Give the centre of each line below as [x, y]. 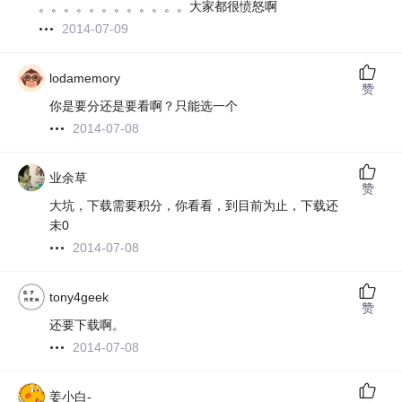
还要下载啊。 [87, 325]
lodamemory [85, 79]
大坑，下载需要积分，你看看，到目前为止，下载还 [194, 206]
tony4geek [79, 297]
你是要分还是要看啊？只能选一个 [144, 106]
